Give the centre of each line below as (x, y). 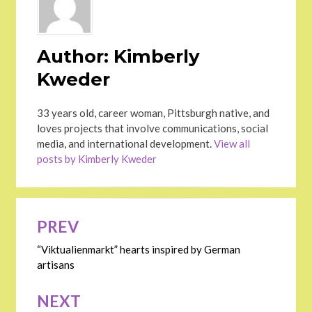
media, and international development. (125, 144)
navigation (66, 232)
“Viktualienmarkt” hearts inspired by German (139, 250)
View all (232, 144)
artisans (56, 265)
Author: (73, 57)
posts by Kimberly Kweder (97, 159)
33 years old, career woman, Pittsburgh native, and (153, 113)
